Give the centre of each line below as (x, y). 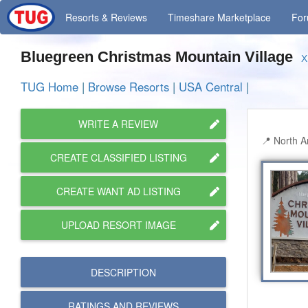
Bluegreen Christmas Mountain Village (161, 57)
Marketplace (244, 17)
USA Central (211, 87)
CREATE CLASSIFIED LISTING (118, 157)
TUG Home (49, 87)
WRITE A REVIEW (119, 124)
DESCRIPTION (123, 272)
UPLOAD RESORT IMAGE (118, 225)
